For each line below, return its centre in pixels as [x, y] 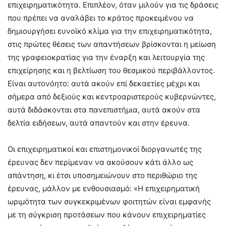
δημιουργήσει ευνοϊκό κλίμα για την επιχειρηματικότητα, [110, 31]
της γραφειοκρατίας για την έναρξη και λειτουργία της [106, 58]
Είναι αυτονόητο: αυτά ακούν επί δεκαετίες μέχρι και [104, 84]
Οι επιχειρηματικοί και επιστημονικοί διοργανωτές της [105, 149]
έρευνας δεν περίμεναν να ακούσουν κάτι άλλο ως [100, 162]
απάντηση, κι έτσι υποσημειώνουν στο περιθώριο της [102, 176]
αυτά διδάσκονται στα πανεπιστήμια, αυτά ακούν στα [104, 110]
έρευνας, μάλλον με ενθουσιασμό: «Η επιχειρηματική [104, 189]
